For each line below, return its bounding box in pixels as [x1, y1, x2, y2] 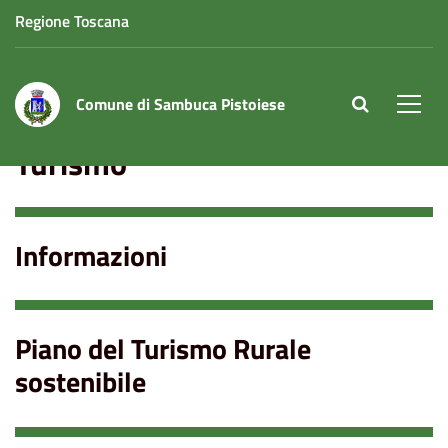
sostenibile [15, 360, 146, 404]
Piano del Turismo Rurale [15, 327, 311, 371]
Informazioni [15, 233, 167, 277]
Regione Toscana [15, 9, 129, 33]
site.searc [350, 93, 422, 120]
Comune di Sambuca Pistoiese [76, 92, 285, 116]
